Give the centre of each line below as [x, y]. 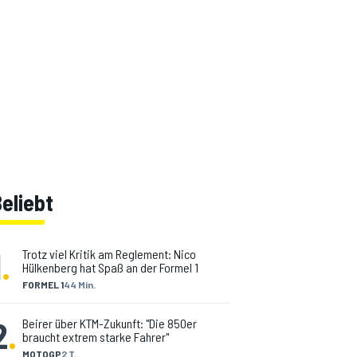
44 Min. [80, 284]
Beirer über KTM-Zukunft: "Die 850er [110, 323]
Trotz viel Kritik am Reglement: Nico [109, 254]
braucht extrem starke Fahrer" [96, 337]
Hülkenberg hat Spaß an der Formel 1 [110, 267]
